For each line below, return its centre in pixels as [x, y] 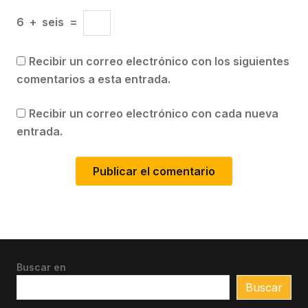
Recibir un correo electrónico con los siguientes [159, 61]
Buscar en [41, 267]
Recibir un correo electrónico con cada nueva [154, 113]
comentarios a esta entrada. [93, 79]
